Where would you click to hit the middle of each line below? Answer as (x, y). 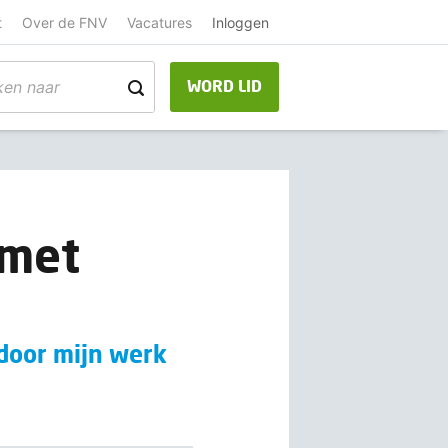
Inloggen (240, 22)
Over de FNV (64, 22)
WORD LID (224, 86)
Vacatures (159, 22)
